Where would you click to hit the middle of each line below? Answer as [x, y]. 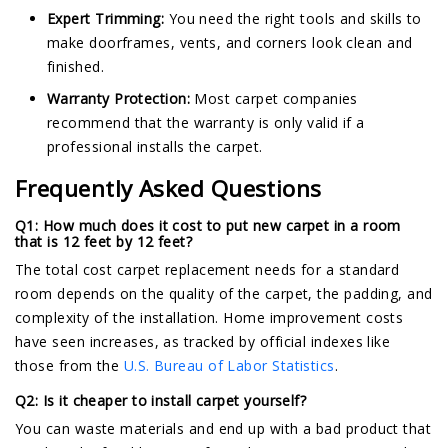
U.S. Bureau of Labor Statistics [229, 366]
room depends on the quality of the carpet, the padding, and [224, 294]
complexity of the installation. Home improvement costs [209, 318]
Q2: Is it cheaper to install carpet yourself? [161, 401]
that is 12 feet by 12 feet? [104, 242]
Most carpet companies [276, 99]
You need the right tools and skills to [293, 19]
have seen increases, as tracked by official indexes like [203, 342]
